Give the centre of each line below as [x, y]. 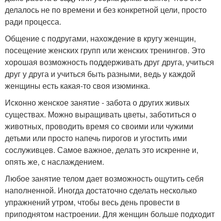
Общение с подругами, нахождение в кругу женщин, [100, 38]
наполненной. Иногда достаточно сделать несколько [101, 190]
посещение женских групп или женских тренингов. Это [105, 50]
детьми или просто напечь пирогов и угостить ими [96, 138]
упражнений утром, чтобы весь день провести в [92, 202]
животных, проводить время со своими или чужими [99, 126]
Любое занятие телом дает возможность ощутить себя [104, 178]
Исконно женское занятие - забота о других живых [97, 102]
